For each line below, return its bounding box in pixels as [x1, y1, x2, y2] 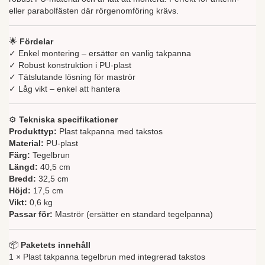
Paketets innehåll [21, 240, 91, 250]
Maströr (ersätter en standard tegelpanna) [53, 209, 213, 219]
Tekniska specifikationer [19, 115, 118, 125]
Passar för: [9, 209, 53, 219]
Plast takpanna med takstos [57, 127, 163, 137]
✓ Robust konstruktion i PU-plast [9, 60, 131, 70]
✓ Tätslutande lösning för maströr [9, 72, 135, 82]
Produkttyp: [9, 127, 57, 137]
